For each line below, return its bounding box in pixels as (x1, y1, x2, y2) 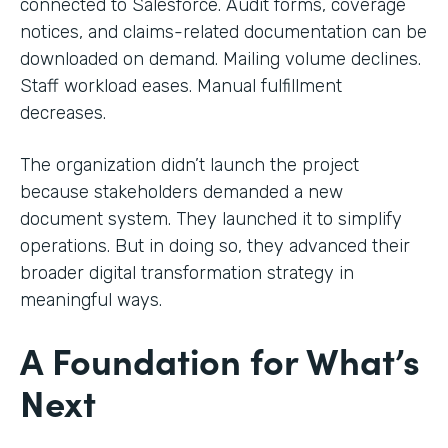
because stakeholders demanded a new (20, 180, 343, 203)
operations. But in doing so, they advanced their (20, 234, 410, 257)
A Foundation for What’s (20, 333, 420, 385)
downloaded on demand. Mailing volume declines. (20, 47, 421, 70)
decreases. (20, 101, 106, 124)
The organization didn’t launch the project (20, 153, 359, 176)
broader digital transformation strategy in (20, 261, 354, 284)
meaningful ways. (20, 288, 162, 311)
